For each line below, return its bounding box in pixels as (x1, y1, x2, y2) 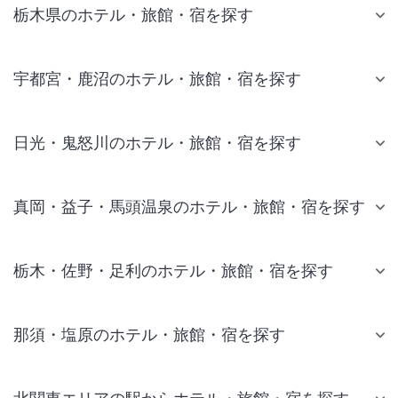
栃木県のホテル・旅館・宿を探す (13, 5, 253, 24)
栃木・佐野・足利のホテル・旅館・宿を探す (13, 261, 333, 280)
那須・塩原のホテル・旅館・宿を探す (13, 325, 285, 344)
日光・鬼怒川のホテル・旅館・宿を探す (13, 133, 301, 152)
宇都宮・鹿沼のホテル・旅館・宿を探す (13, 69, 301, 88)
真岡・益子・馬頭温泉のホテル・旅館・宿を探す (13, 197, 365, 216)
